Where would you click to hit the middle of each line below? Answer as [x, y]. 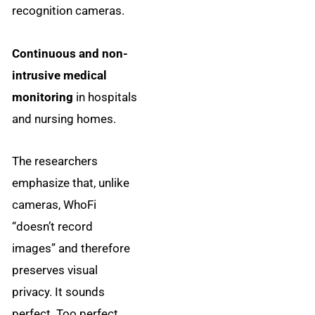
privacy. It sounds [59, 292]
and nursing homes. [64, 118]
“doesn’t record [53, 227]
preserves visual [55, 270]
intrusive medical [60, 75]
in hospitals [105, 97]
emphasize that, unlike [71, 183]
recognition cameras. [69, 10]
